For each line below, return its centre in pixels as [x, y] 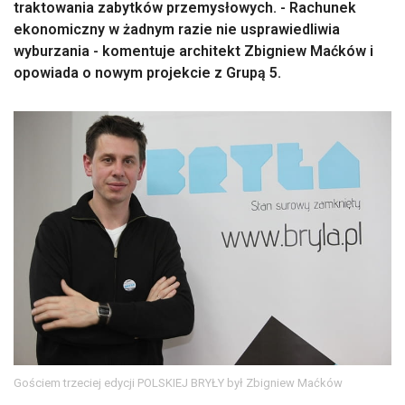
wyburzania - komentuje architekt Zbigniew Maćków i [193, 51]
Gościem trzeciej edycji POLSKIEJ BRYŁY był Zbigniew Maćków [178, 382]
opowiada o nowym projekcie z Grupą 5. [147, 73]
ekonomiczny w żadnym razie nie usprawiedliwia [177, 29]
